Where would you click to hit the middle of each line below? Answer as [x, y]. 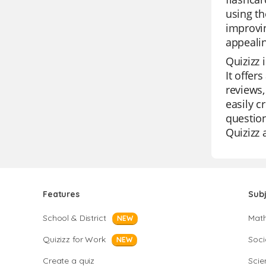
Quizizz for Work [74, 239]
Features [61, 194]
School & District [75, 218]
